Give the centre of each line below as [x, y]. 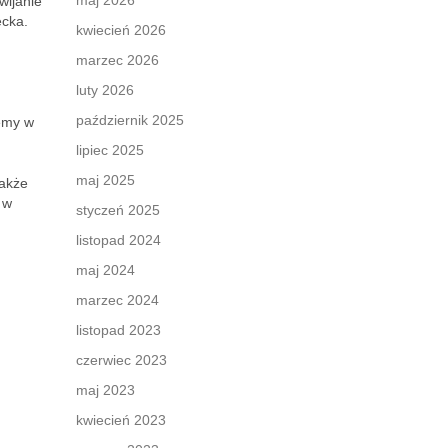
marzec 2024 [117, 300]
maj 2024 [105, 270]
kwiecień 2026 [121, 30]
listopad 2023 [118, 330]
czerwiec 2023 [121, 360]
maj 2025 [105, 180]
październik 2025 [130, 120]
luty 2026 [105, 90]
